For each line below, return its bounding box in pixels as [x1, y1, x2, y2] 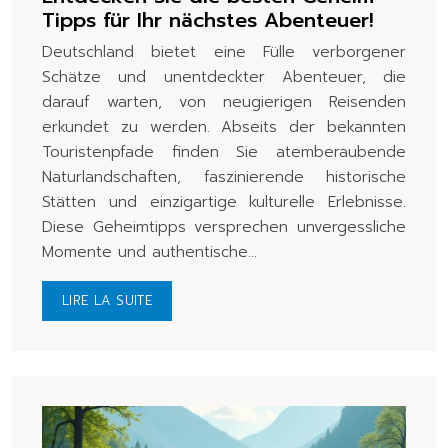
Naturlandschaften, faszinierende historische [42, 165, 406, 188]
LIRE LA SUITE [62, 290, 152, 310]
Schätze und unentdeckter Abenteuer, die [42, 65, 406, 88]
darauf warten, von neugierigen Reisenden [42, 90, 406, 113]
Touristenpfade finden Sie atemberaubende [42, 140, 406, 163]
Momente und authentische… [42, 240, 257, 263]
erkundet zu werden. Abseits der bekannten [42, 115, 406, 138]
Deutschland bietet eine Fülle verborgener [42, 40, 406, 63]
